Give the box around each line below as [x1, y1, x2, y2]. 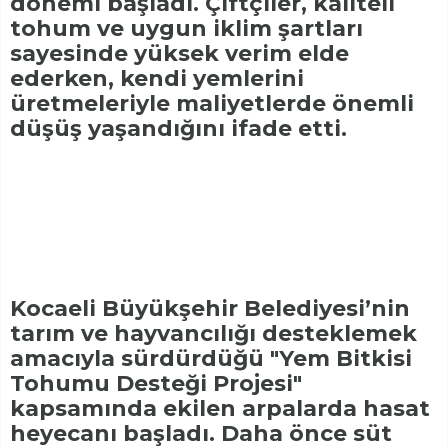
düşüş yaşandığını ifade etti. [10, 115, 347, 143]
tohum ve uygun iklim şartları [10, 15, 363, 43]
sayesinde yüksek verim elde [10, 40, 349, 68]
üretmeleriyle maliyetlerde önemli [10, 90, 414, 118]
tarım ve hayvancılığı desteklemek [10, 320, 417, 348]
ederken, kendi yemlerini [10, 65, 304, 93]
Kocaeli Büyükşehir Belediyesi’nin [10, 295, 410, 323]
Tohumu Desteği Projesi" [10, 370, 302, 398]
